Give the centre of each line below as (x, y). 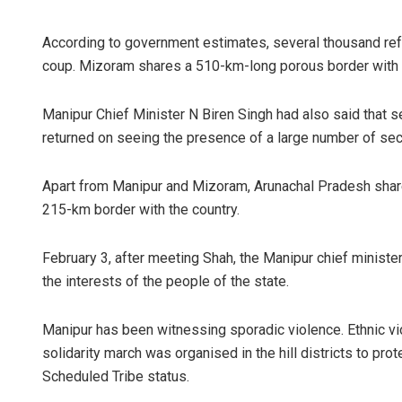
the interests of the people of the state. (166, 281)
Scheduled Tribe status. (116, 376)
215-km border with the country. (141, 209)
